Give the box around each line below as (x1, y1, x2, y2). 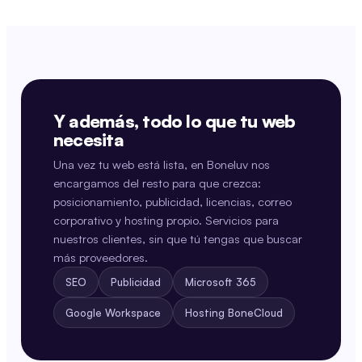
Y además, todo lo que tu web (53, 110, 296, 132)
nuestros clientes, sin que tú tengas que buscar (53, 231, 302, 246)
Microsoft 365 (185, 276, 256, 288)
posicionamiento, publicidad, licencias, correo (53, 194, 292, 208)
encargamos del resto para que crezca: (53, 175, 261, 190)
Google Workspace (65, 306, 161, 319)
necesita (53, 128, 124, 150)
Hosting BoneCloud (185, 306, 283, 319)
